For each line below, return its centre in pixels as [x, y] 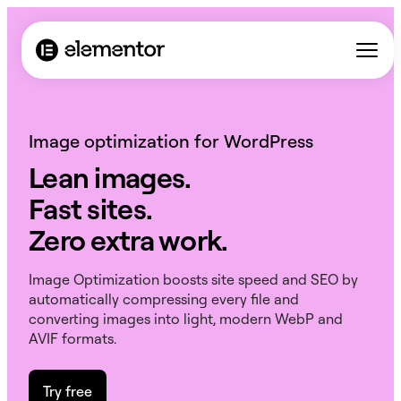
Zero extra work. [128, 239]
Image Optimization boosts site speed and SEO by [193, 279]
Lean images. [110, 177]
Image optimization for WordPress [171, 141]
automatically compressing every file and [164, 299]
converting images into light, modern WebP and [186, 319]
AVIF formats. [73, 338]
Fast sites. [91, 208]
